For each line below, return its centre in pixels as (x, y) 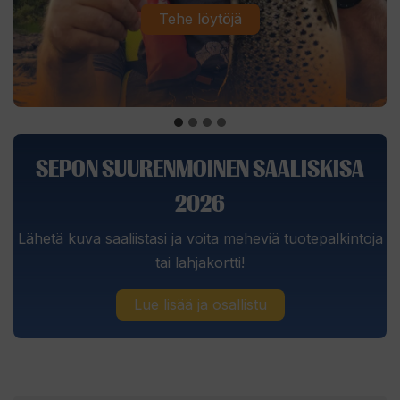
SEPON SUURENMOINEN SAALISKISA (200, 169)
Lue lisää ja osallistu (200, 305)
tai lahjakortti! (200, 263)
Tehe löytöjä (200, 18)
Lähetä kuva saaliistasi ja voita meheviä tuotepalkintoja (200, 239)
